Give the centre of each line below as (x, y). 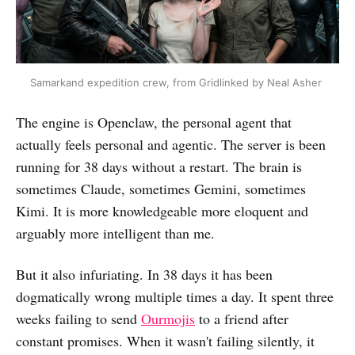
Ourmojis (168, 319)
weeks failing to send (78, 319)
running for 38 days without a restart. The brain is (159, 167)
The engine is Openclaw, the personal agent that (154, 122)
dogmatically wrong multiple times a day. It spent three (175, 297)
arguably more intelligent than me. (115, 233)
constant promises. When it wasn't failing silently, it (165, 341)
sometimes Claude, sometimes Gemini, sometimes (161, 189)
